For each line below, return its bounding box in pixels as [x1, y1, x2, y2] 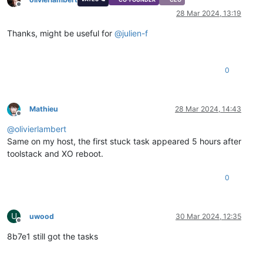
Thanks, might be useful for [7, 28, 114, 39]
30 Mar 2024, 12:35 [176, 212, 241, 221]
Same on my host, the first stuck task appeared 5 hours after [7, 136, 241, 147]
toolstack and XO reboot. [7, 149, 103, 159]
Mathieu [29, 104, 58, 114]
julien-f [122, 28, 148, 39]
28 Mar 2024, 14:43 [175, 104, 241, 114]
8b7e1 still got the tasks [7, 231, 98, 242]
